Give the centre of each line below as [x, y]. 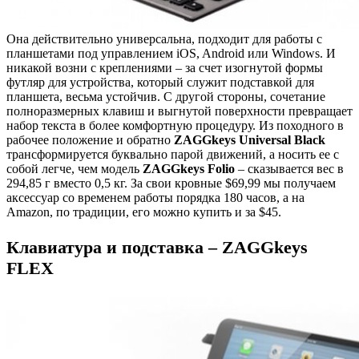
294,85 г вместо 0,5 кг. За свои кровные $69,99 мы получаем [171, 183]
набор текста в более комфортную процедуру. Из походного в [175, 125]
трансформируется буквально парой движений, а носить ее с [173, 154]
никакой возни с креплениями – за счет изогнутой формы [165, 67]
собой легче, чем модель [75, 168]
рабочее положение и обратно [90, 139]
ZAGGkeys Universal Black [250, 139]
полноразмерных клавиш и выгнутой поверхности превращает [179, 111]
